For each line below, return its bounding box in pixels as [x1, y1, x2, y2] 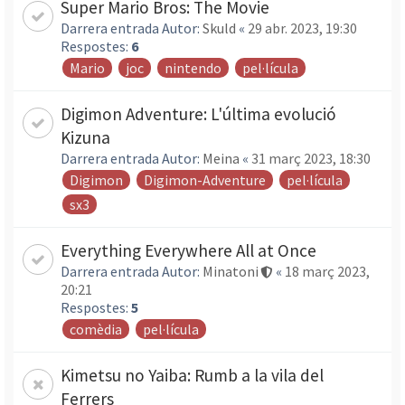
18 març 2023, [285, 262, 370, 280]
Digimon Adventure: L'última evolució [61, 103, 336, 125]
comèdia [70, 320, 122, 338]
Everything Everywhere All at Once [61, 240, 316, 261]
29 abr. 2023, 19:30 [248, 19, 357, 37]
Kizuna [61, 127, 110, 148]
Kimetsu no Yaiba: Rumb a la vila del [61, 364, 324, 386]
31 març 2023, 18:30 [251, 149, 371, 167]
